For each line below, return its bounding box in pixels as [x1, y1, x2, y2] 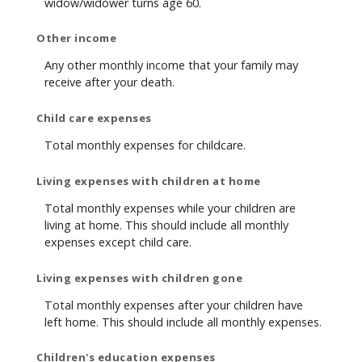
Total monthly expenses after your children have [44, 297, 303, 313]
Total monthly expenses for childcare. [44, 137, 246, 154]
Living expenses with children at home [36, 173, 261, 188]
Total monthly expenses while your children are [44, 200, 296, 217]
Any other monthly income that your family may [44, 57, 298, 74]
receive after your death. [44, 74, 175, 90]
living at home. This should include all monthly [44, 217, 288, 234]
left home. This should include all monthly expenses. [44, 314, 322, 330]
